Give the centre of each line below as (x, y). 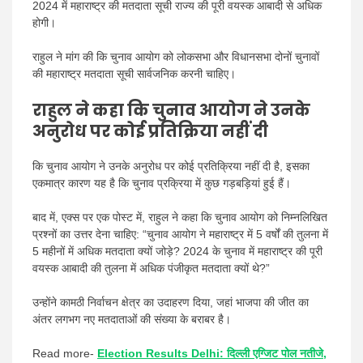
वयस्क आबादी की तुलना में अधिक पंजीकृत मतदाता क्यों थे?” (151, 268)
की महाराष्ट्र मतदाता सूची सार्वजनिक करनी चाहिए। (134, 74)
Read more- (65, 353)
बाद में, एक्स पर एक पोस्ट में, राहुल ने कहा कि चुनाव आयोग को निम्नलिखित (180, 217)
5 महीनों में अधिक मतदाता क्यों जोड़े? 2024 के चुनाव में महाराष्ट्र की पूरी (177, 251)
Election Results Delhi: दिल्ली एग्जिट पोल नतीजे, (212, 353)
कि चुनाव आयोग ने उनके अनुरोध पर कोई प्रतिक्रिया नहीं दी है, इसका (171, 166)
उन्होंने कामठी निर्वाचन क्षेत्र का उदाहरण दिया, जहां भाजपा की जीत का (171, 302)
